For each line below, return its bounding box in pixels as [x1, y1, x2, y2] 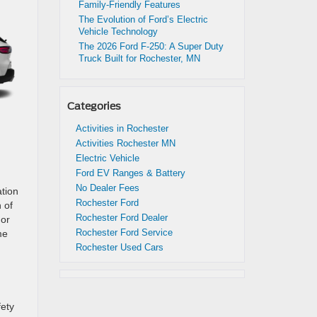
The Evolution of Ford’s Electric [78, 14, 208, 25]
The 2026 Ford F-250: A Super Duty [78, 41, 224, 52]
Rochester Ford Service [75, 227, 173, 238]
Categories [67, 100, 121, 112]
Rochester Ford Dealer [75, 212, 168, 223]
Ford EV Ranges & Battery [75, 168, 185, 178]
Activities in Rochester [75, 123, 168, 134]
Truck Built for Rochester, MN [78, 53, 205, 64]
